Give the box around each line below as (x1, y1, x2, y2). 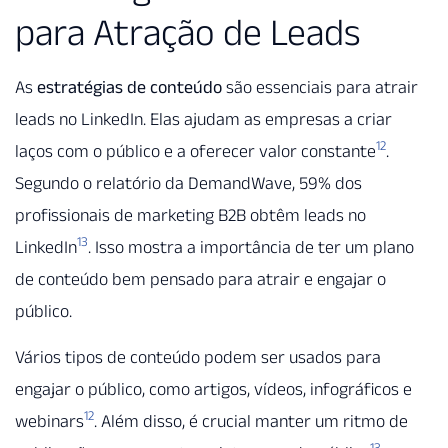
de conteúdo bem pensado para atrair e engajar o (15, 268, 386, 289)
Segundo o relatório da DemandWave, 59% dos (15, 172, 362, 193)
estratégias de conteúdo (37, 76, 222, 97)
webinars (15, 411, 84, 432)
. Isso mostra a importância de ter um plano (88, 236, 414, 257)
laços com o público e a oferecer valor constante (15, 140, 376, 161)
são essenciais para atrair (222, 76, 418, 97)
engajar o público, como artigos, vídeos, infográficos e (15, 379, 412, 400)
